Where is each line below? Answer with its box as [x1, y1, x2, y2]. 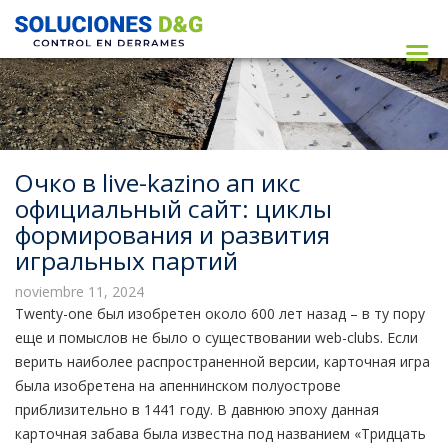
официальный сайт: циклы [15, 192, 332, 225]
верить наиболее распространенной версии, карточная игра [15, 352, 430, 371]
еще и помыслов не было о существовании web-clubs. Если [15, 328, 418, 347]
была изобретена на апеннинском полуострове [15, 376, 341, 395]
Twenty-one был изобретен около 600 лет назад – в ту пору [15, 304, 425, 323]
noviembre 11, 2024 [15, 282, 144, 301]
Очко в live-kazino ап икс [15, 166, 301, 199]
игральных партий [15, 244, 238, 277]
